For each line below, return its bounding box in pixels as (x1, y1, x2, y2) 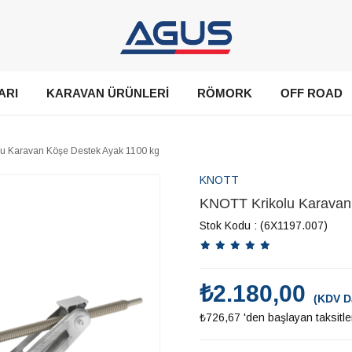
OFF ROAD (280, 86, 343, 100)
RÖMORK (196, 86, 252, 100)
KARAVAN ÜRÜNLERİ (46, 86, 169, 100)
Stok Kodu (200, 219, 251, 232)
